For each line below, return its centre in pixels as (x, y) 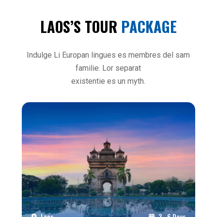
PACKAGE (149, 26)
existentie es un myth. (108, 81)
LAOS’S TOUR (80, 26)
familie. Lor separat (108, 68)
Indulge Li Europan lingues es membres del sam (108, 55)
